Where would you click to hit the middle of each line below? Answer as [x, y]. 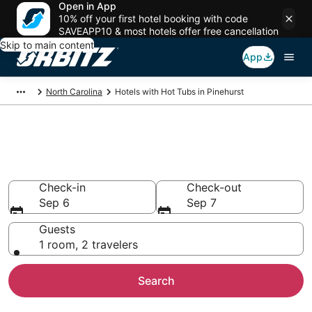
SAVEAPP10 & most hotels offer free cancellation [169, 31]
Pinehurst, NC [73, 169]
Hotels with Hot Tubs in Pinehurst [179, 92]
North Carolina [74, 92]
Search [156, 281]
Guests [57, 229]
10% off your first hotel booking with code [153, 18]
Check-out [214, 187]
